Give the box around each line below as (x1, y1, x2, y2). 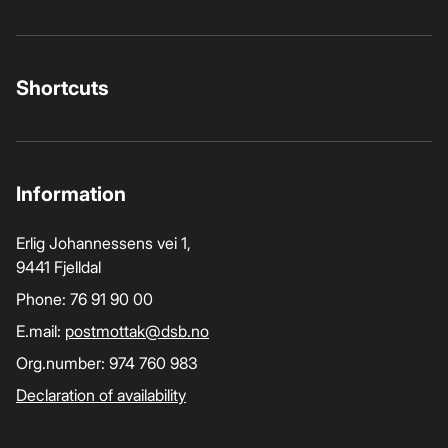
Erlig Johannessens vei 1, (16, 233, 191, 254)
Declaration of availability (16, 385, 186, 406)
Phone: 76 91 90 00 (16, 289, 153, 310)
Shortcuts (16, 76, 109, 101)
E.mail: (16, 321, 65, 342)
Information (16, 182, 126, 207)
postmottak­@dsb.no (65, 321, 209, 342)
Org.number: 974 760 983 (16, 353, 198, 374)
